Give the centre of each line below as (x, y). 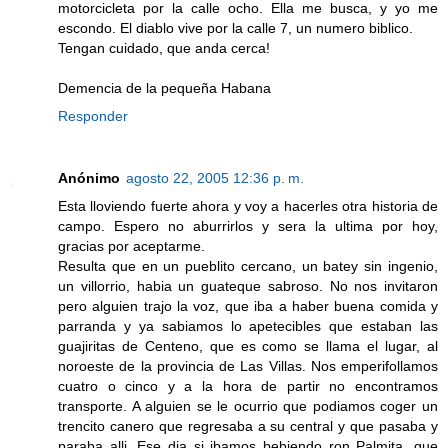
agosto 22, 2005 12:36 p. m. (215, 177)
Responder (93, 115)
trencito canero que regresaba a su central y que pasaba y (248, 425)
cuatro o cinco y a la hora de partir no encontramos (248, 385)
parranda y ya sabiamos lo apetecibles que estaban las (248, 325)
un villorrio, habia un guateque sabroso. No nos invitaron (248, 285)
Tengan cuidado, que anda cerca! (164, 47)
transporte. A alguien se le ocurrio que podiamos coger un (248, 405)
